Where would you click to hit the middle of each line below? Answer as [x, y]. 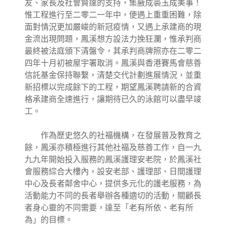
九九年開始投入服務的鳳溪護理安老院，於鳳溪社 [113, 160]
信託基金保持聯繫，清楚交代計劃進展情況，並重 [113, 75]
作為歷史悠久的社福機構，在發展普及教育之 [113, 136]
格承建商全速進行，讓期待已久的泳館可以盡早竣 [113, 99]
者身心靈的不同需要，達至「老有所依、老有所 [109, 208]
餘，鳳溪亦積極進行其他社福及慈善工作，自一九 [113, 148]
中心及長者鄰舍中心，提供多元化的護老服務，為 [113, 184]
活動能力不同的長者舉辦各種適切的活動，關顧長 [113, 196]
